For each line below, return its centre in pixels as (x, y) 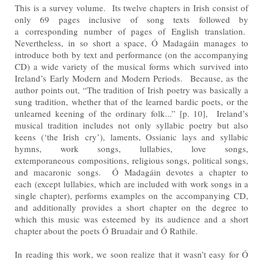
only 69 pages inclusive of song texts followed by (131, 19)
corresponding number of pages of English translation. (137, 31)
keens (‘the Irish (50, 136)
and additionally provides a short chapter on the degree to (131, 207)
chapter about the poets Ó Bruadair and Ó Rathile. (108, 230)
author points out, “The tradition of (81, 90)
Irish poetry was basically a (198, 90)
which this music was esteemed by (85, 219)
